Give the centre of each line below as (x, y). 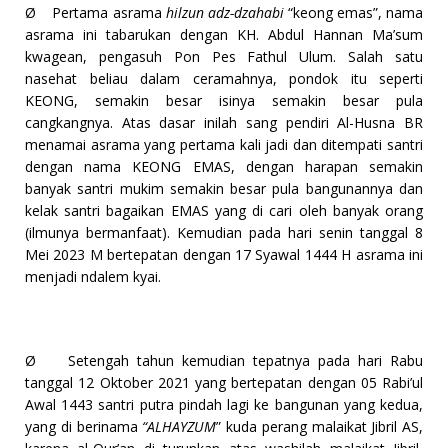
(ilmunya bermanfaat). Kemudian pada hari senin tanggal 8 (224, 233)
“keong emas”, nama (355, 13)
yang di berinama (84, 427)
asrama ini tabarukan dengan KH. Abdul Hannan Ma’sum (224, 35)
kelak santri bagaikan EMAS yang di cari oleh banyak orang (224, 211)
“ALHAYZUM (179, 427)
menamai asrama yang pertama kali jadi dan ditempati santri (224, 145)
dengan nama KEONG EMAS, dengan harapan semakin (224, 167)
